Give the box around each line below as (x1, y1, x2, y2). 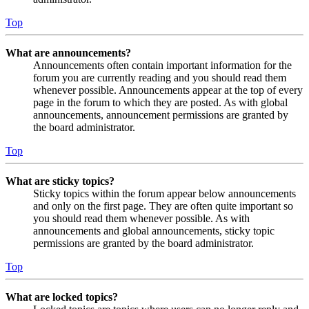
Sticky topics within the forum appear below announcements (33, 187, 296, 199)
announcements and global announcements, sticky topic (33, 224, 275, 237)
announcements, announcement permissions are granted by (33, 108, 288, 121)
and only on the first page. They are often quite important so (33, 199, 293, 212)
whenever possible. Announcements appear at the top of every (33, 83, 303, 96)
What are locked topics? (6, 290, 118, 303)
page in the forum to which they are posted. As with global (33, 96, 288, 108)
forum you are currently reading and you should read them (33, 71, 286, 83)
